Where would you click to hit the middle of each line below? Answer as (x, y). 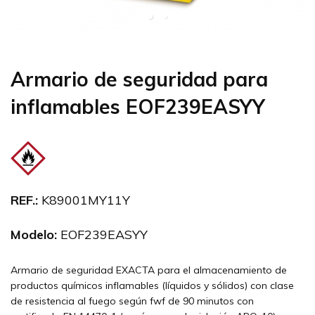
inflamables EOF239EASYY (138, 107)
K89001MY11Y (84, 200)
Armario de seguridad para (139, 79)
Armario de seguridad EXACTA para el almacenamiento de (149, 270)
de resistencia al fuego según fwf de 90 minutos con (132, 301)
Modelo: (34, 235)
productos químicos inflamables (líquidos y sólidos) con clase (152, 286)
